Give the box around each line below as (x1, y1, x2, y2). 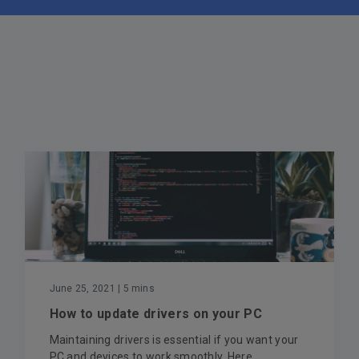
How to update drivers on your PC (49, 305, 262, 321)
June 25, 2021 (49, 282, 115, 294)
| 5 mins (115, 282, 155, 294)
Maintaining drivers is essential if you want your (49, 333, 299, 346)
